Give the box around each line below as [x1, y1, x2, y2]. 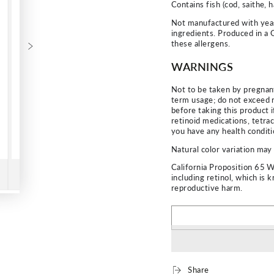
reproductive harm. [171, 183, 243, 193]
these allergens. [171, 38, 231, 48]
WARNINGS [171, 59, 234, 73]
